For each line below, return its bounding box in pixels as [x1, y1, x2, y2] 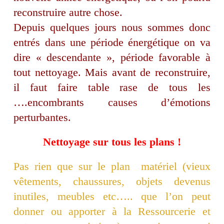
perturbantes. [13, 111, 71, 124]
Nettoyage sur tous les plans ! [43, 135, 181, 148]
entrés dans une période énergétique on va [13, 36, 210, 49]
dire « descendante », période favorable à [13, 51, 210, 64]
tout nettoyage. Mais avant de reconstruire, [13, 66, 210, 79]
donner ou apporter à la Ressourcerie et [13, 205, 210, 218]
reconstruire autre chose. [13, 6, 123, 19]
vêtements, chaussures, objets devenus [13, 175, 210, 188]
